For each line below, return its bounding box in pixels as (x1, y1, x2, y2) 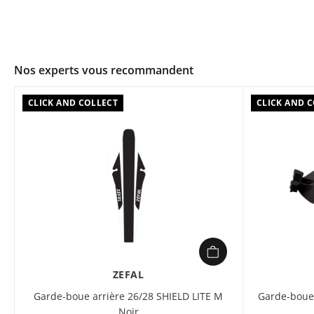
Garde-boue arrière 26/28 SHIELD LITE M (34, 289, 223, 303)
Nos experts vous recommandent (14, 62, 193, 78)
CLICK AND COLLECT (28, 97, 118, 109)
